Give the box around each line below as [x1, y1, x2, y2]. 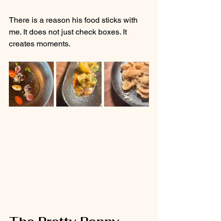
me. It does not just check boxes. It [9, 27, 129, 37]
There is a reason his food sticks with [9, 15, 140, 25]
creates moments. [9, 38, 71, 48]
